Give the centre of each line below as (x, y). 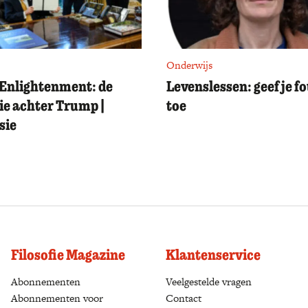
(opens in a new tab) (126, 282)
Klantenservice (213, 254)
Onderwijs (189, 65)
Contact (184, 298)
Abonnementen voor (57, 298)
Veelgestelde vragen (209, 282)
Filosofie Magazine (68, 254)
